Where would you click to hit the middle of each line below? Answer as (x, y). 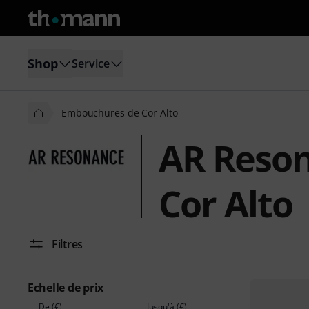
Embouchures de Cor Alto (120, 113)
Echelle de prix (66, 288)
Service (91, 63)
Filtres (68, 244)
